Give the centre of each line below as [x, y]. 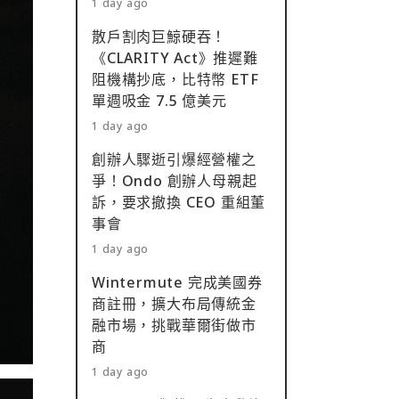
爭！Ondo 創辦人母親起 [175, 181]
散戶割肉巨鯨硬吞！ [159, 37]
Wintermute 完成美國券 [177, 282]
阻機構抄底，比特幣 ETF [175, 79]
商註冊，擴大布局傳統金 [174, 304]
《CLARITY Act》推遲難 [175, 58]
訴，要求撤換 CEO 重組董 [179, 202]
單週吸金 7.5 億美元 [159, 101]
